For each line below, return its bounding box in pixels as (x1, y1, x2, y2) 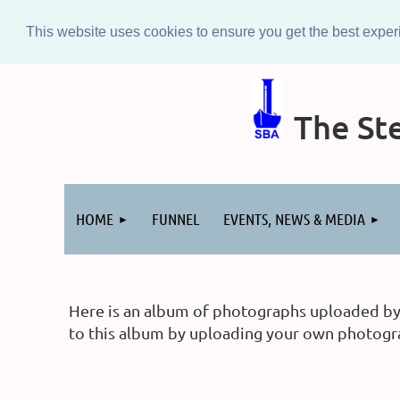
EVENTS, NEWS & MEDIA (223, 209, 365, 229)
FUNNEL (152, 209, 200, 229)
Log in (64, 169, 108, 187)
